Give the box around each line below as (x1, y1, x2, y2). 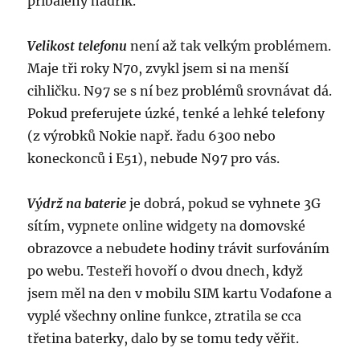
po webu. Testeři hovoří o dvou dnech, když (27, 263, 304, 280)
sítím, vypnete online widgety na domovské (27, 218, 306, 235)
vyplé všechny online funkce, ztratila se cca (27, 308, 302, 325)
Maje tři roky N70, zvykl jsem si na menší (27, 60, 289, 77)
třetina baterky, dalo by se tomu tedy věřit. (27, 330, 300, 347)
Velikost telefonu (27, 38, 128, 55)
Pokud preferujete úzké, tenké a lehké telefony (27, 105, 325, 122)
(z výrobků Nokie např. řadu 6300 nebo (27, 128, 276, 145)
